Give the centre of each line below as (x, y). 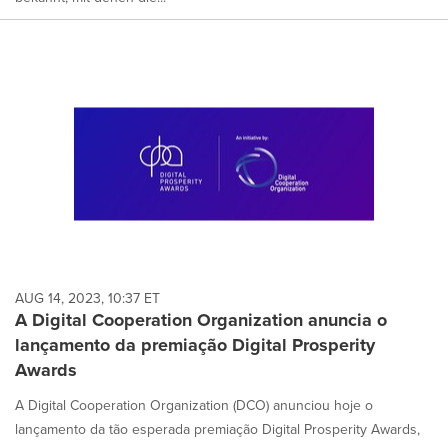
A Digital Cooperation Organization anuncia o (201, 320)
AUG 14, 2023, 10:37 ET (87, 298)
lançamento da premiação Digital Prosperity (195, 345)
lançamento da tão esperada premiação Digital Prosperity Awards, (217, 429)
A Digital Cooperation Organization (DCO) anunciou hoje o (194, 405)
